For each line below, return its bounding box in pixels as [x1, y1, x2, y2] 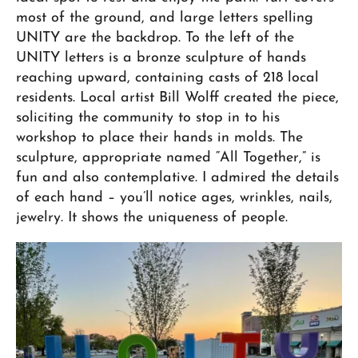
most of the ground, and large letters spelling [16, 10, 313, 26]
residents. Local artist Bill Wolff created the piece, [16, 90, 339, 106]
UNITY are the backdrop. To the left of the [16, 30, 294, 46]
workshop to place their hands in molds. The [16, 130, 303, 146]
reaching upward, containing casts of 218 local [16, 70, 319, 86]
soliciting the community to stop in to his [16, 110, 280, 126]
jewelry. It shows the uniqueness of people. [16, 210, 288, 226]
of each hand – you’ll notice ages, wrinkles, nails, [16, 190, 332, 206]
